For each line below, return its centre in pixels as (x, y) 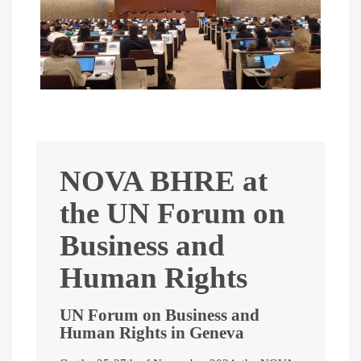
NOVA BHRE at (164, 181)
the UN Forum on (172, 214)
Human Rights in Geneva (152, 333)
